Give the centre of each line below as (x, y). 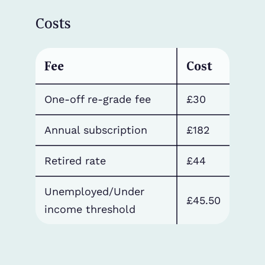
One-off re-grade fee (98, 99)
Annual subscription (96, 130)
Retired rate (75, 161)
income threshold (90, 209)
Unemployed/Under (94, 191)
